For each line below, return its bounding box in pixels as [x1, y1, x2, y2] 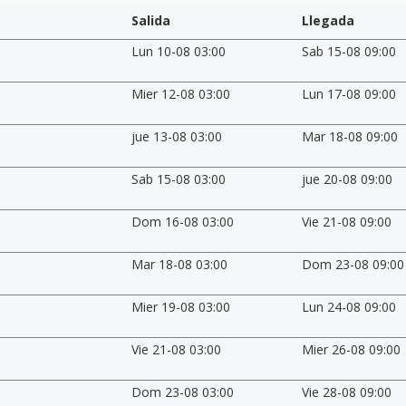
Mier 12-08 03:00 [130, 84, 230, 102]
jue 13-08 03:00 [130, 127, 222, 145]
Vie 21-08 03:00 [130, 340, 221, 358]
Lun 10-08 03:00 [130, 42, 226, 60]
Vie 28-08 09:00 [302, 382, 392, 401]
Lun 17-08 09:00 [302, 84, 397, 102]
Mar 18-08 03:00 [130, 255, 227, 273]
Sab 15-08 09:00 [302, 42, 397, 60]
